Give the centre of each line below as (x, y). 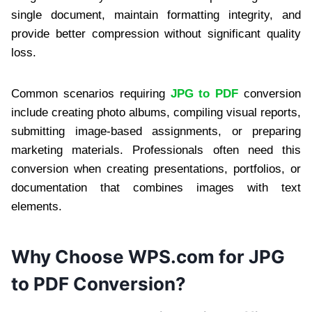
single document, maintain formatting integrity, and (156, 15)
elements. (37, 206)
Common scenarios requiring (91, 93)
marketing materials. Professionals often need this (156, 150)
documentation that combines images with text (156, 187)
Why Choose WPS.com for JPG (148, 256)
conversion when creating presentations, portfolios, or (156, 169)
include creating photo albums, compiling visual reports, (156, 112)
